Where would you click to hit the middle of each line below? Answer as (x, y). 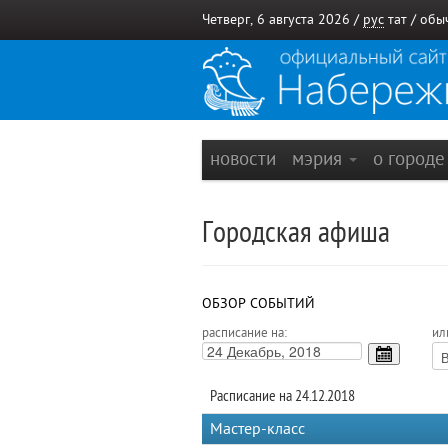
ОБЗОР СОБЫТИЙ (258, 303)
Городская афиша (296, 232)
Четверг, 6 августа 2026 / (282, 19)
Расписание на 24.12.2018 (282, 396)
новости (243, 158)
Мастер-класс (257, 429)
